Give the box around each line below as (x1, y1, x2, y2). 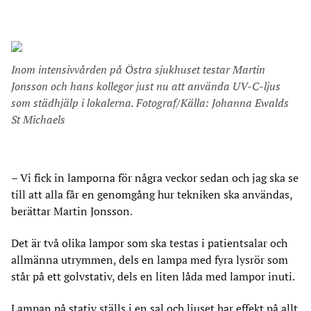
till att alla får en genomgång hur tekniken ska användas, (11, 187, 292, 201)
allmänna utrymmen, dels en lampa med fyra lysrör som (11, 253, 288, 267)
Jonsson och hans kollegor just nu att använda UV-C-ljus (11, 79, 280, 93)
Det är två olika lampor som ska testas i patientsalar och (11, 236, 287, 250)
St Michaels (11, 112, 65, 126)
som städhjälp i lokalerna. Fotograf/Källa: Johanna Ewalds (11, 96, 289, 110)
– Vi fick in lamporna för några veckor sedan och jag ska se (11, 171, 299, 185)
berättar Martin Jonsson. (11, 204, 133, 218)
